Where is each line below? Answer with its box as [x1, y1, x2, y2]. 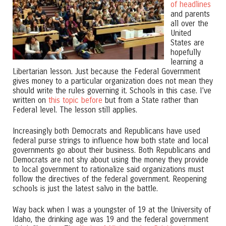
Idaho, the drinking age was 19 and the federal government [13, 214, 208, 224]
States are [170, 38, 204, 47]
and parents [170, 9, 210, 19]
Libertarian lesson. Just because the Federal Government [13, 67, 200, 76]
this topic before [48, 95, 102, 105]
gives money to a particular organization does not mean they [13, 76, 213, 86]
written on [13, 95, 48, 105]
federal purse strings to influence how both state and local [13, 136, 208, 145]
